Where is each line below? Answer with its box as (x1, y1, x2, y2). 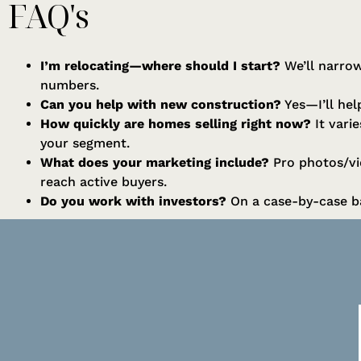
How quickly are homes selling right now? (40, 115, 311, 131)
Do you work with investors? (40, 193, 226, 209)
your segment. (40, 135, 130, 151)
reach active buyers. (40, 173, 167, 189)
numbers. (40, 77, 99, 93)
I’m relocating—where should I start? (40, 57, 280, 73)
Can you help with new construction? (40, 96, 281, 112)
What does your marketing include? (40, 154, 269, 170)
